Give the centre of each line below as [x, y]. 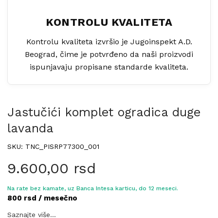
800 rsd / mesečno [42, 198]
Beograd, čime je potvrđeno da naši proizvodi [109, 54]
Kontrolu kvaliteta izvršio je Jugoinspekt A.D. [109, 42]
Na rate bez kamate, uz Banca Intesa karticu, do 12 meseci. [93, 188]
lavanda [30, 128]
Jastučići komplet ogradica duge [104, 112]
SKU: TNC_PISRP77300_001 [53, 146]
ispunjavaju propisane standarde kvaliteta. [109, 67]
